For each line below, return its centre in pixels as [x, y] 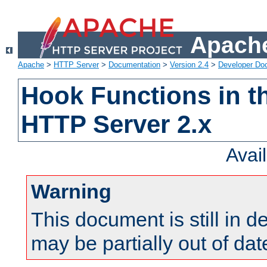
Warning [71, 192]
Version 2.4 [189, 65]
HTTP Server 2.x [117, 125]
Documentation [134, 65]
